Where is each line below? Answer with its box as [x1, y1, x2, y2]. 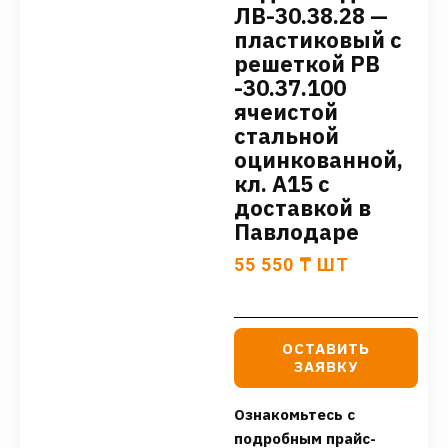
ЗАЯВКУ [294, 357, 358, 377]
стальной [234, 121, 339, 151]
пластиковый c [234, 25, 402, 55]
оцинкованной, [234, 145, 403, 175]
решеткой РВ [234, 49, 380, 79]
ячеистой [234, 97, 338, 127]
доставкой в [234, 193, 371, 223]
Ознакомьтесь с [234, 405, 355, 425]
